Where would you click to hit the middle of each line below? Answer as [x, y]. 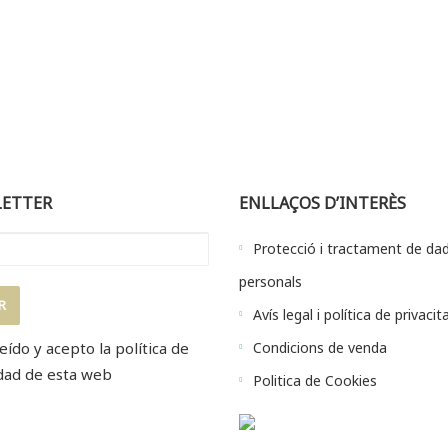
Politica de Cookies [315, 381]
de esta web [66, 374]
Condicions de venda [320, 348]
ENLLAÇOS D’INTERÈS [322, 203]
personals [270, 282]
